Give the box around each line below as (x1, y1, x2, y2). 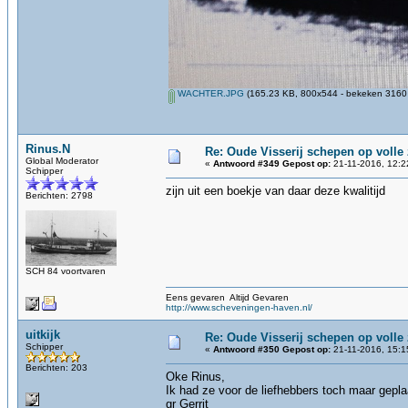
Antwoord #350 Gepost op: (213, 344, 331, 354)
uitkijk (25, 328, 60, 342)
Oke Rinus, (166, 370, 225, 383)
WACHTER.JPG (175, 88, 244, 98)
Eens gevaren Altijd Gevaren (166, 292, 289, 302)
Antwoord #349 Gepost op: (213, 158, 331, 168)
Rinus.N (25, 142, 70, 156)
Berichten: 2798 (25, 190, 93, 200)
